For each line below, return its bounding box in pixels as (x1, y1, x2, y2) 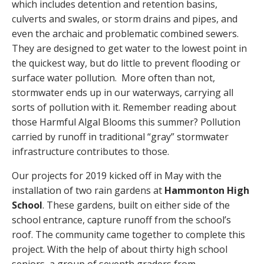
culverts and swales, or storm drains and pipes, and (12, 12, 237, 25)
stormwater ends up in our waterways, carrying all (12, 85, 233, 99)
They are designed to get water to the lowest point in (12, 41, 247, 55)
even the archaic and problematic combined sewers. (12, 27, 241, 40)
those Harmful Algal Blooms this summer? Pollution (12, 115, 240, 128)
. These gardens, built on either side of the (42, 198, 230, 212)
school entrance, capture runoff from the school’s (12, 213, 231, 226)
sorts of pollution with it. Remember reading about (12, 100, 236, 114)
